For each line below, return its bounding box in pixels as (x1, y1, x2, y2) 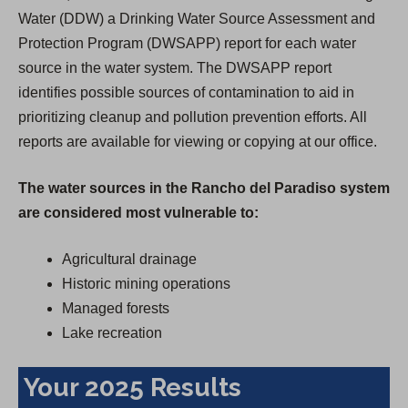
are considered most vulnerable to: (18, 205, 259, 221)
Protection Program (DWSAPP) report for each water (18, 36, 356, 52)
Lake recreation (62, 325, 162, 342)
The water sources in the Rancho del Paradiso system (18, 180, 390, 197)
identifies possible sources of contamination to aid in (18, 85, 354, 101)
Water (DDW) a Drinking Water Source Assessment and (18, 11, 375, 27)
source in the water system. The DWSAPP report (18, 60, 331, 76)
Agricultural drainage (62, 251, 197, 268)
